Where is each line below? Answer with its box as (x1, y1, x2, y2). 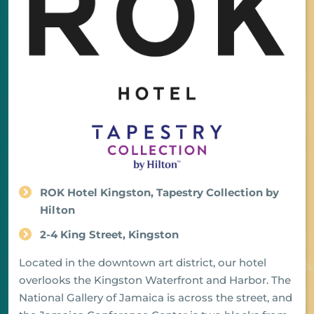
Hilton (40, 203, 75, 217)
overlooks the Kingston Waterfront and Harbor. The (19, 273, 291, 287)
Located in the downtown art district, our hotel (19, 255, 266, 269)
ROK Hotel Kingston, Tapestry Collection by (40, 185, 279, 199)
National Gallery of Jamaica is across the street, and (19, 290, 292, 304)
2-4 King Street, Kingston (40, 227, 179, 241)
